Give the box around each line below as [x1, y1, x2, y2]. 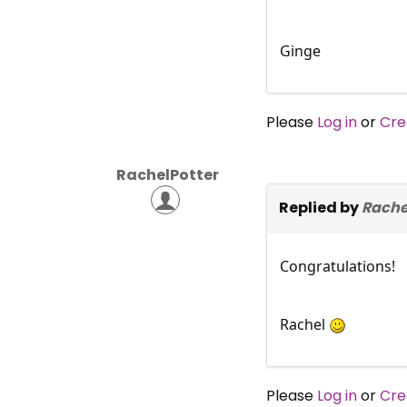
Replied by [278, 196, 362, 218]
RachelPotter [116, 164, 220, 185]
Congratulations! [279, 255, 395, 276]
